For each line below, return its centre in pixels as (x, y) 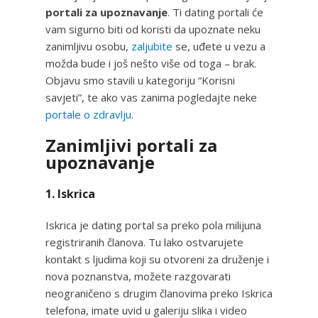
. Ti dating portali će (215, 12)
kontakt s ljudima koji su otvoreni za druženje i (157, 259)
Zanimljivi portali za (131, 145)
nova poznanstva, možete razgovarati (138, 276)
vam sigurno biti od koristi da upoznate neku (153, 29)
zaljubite (152, 46)
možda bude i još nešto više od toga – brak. (151, 63)
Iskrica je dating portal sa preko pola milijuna (153, 225)
